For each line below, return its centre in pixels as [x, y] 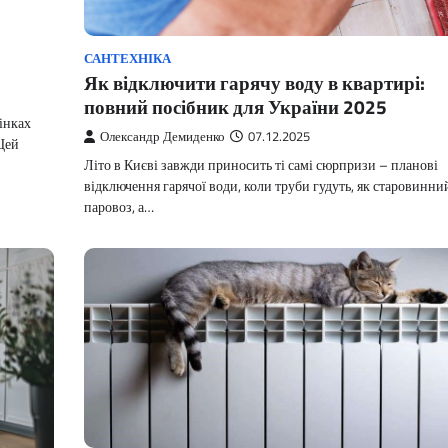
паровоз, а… [119, 206]
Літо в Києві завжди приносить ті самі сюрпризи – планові [261, 164]
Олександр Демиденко [162, 136]
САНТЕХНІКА [127, 58]
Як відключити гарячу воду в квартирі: [254, 82]
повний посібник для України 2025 [235, 106]
